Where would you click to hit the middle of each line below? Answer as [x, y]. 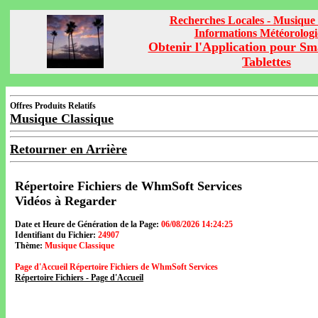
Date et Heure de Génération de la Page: [87, 224]
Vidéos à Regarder [66, 201]
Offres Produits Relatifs [53, 106]
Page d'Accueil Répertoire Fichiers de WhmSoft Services [116, 267]
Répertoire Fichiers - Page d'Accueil [79, 278]
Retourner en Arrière [68, 149]
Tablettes [267, 62]
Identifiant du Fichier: [55, 235]
